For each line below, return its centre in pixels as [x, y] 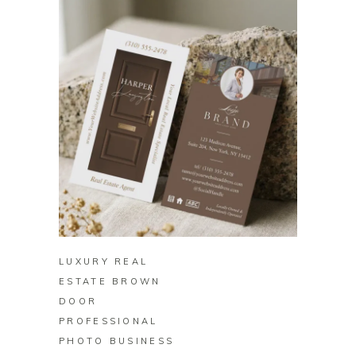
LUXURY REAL [104, 262]
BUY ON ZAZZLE [178, 218]
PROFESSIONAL [108, 321]
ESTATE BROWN [110, 282]
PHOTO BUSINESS [117, 341]
